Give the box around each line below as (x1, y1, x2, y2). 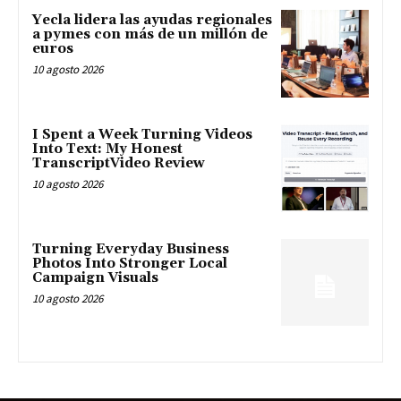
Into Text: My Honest (32, 140, 183, 158)
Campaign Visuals (32, 269, 158, 286)
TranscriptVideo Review (32, 154, 205, 172)
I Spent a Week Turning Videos (32, 125, 252, 143)
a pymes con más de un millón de (32, 26, 268, 44)
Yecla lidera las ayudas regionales (32, 12, 272, 30)
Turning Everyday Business (32, 240, 229, 258)
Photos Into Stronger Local (32, 254, 227, 272)
